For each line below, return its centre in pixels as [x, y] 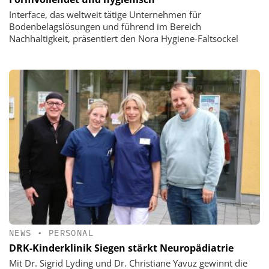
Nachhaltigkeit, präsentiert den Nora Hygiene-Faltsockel [124, 38]
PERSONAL [71, 233]
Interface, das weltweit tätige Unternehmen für [105, 14]
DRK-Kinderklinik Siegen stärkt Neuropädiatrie [121, 248]
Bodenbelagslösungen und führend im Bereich [105, 26]
